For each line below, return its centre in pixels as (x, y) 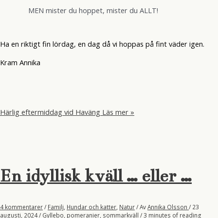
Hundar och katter (91, 207)
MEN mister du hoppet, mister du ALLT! (93, 10)
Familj (56, 207)
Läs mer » (117, 112)
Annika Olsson (168, 207)
